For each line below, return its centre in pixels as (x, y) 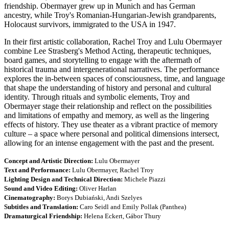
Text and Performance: (38, 170)
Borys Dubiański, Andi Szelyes (99, 197)
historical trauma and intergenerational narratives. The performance (112, 69)
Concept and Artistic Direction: (49, 161)
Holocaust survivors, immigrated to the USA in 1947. (90, 24)
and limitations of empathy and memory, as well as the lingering (107, 115)
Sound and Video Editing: (42, 188)
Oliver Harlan (98, 188)
